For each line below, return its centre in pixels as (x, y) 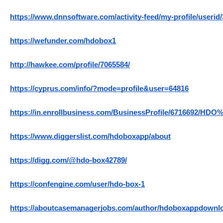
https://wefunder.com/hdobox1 (63, 41)
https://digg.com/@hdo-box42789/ (68, 161)
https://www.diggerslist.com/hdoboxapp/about (90, 137)
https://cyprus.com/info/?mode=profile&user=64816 (99, 89)
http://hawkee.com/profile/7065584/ (70, 65)
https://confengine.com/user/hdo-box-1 (77, 184)
